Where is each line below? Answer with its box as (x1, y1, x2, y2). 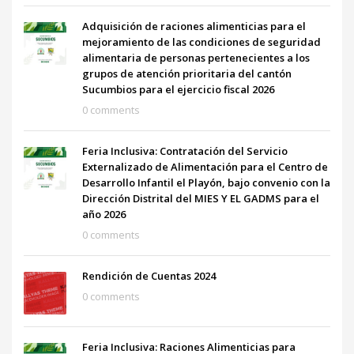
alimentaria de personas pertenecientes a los (82, 50, 310, 65)
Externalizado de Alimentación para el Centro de (82, 159, 328, 174)
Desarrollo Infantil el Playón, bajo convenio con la (82, 175, 330, 190)
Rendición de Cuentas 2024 (82, 268, 216, 283)
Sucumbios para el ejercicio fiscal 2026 (82, 81, 274, 96)
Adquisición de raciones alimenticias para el (82, 18, 306, 33)
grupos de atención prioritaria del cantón (82, 66, 292, 81)
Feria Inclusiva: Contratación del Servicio (82, 143, 288, 158)
